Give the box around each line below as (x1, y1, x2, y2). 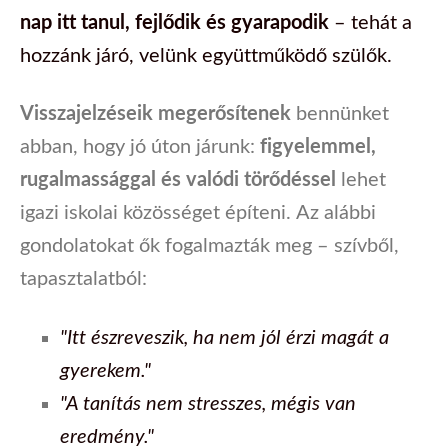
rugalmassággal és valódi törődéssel (20, 165, 341, 193)
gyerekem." (60, 356, 151, 384)
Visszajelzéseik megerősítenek (20, 99, 296, 127)
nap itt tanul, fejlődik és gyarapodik (20, 7, 334, 35)
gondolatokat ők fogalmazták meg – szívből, (20, 231, 399, 259)
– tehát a (334, 7, 412, 35)
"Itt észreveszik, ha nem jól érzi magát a (60, 323, 389, 351)
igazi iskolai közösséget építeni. (20, 198, 296, 226)
